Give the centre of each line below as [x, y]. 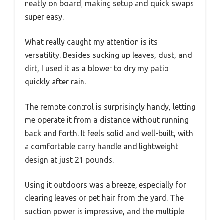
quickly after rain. [55, 81]
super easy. [44, 16]
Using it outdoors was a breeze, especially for [105, 184]
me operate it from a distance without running [107, 120]
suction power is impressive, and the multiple [104, 211]
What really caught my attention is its [91, 41]
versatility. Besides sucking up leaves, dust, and [108, 55]
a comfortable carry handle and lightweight [101, 146]
